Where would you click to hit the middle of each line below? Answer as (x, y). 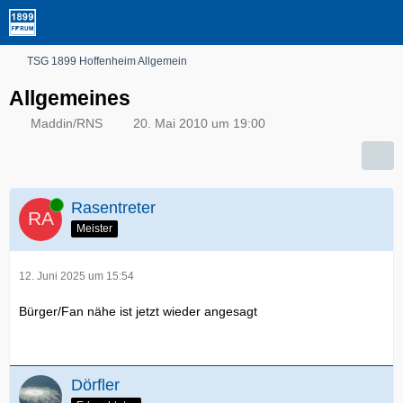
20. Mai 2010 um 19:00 (199, 123)
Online (35, 204)
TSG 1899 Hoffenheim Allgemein (107, 61)
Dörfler (95, 385)
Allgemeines (70, 98)
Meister (94, 228)
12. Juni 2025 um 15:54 (76, 276)
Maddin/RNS (67, 123)
